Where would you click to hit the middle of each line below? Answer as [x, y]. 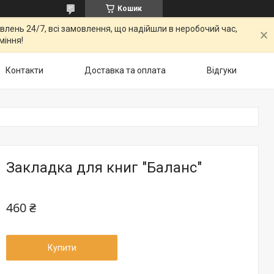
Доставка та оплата [125, 70]
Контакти [24, 70]
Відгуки [222, 70]
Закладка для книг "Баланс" [104, 168]
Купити [62, 248]
